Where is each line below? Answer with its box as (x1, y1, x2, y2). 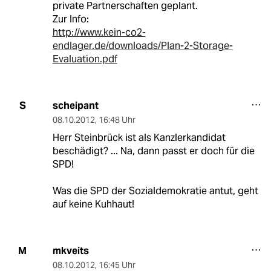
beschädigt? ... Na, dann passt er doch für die (52, 144, 255, 157)
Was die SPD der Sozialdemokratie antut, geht (52, 184, 258, 197)
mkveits (52, 244, 89, 257)
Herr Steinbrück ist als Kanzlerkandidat (52, 131, 226, 144)
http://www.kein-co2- (52, 25, 146, 39)
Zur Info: (52, 12, 89, 25)
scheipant (52, 99, 99, 112)
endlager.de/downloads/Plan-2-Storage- (52, 39, 233, 52)
